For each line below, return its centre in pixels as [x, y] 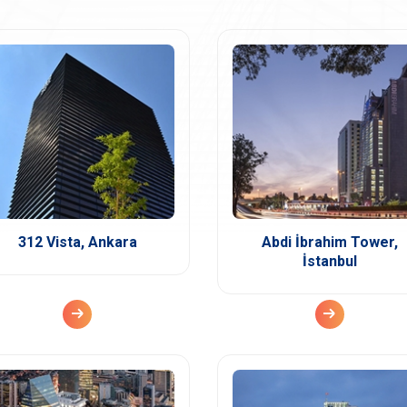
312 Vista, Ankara [77, 242]
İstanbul [329, 261]
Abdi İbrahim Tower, [329, 242]
